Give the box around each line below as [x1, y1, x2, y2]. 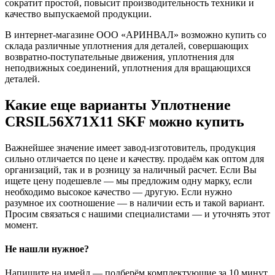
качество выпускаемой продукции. [5, 8, 152, 19]
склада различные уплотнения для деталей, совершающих [5, 40, 249, 51]
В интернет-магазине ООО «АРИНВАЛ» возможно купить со [5, 29, 266, 40]
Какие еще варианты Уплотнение [5, 96, 231, 113]
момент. [5, 219, 38, 230]
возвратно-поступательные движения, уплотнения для [5, 51, 234, 62]
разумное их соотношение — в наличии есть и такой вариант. [5, 197, 265, 208]
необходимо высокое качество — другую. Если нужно [5, 186, 232, 197]
